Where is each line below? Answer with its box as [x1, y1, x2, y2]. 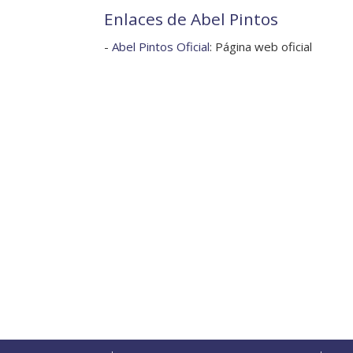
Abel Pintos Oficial [112, 39, 210, 55]
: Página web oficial [210, 39, 312, 55]
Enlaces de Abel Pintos [104, 8, 278, 31]
